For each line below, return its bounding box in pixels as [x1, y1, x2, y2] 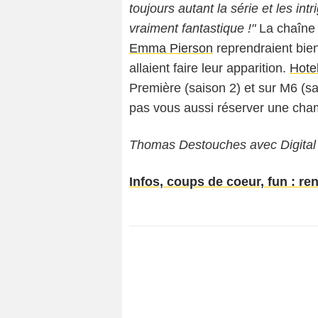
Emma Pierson [129, 40, 213, 55]
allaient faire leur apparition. [129, 60, 290, 75]
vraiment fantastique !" [129, 21, 256, 35]
